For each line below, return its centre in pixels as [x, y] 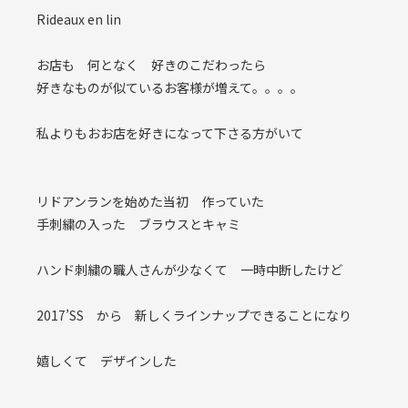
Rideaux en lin [79, 19]
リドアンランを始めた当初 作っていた [157, 201]
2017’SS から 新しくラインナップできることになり [194, 315]
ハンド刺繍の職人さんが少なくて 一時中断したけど [189, 270]
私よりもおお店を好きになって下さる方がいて [170, 133]
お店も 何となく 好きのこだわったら [151, 65]
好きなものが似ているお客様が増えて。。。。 [170, 87]
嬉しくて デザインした [107, 361]
